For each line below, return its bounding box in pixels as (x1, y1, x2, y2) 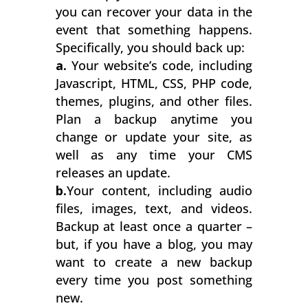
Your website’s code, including (66, 56, 253, 74)
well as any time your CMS (55, 146, 253, 163)
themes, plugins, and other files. (55, 92, 253, 109)
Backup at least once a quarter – (55, 217, 253, 234)
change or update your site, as (55, 128, 253, 145)
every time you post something (55, 271, 253, 288)
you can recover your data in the (55, 3, 253, 20)
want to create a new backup (55, 253, 253, 270)
